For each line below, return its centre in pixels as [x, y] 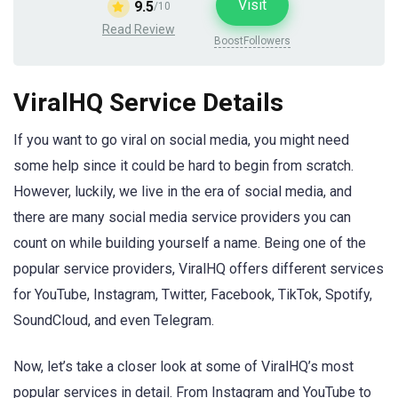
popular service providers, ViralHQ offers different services [199, 269]
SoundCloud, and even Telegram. [115, 321]
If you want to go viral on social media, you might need [181, 140]
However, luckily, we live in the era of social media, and [183, 192]
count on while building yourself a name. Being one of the [190, 243]
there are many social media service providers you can [182, 218]
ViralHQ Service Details [148, 103]
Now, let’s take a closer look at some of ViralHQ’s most [183, 367]
